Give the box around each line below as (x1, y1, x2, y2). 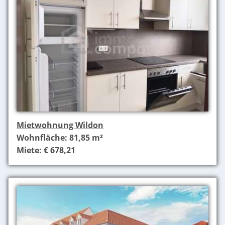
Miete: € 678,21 (17, 144, 76, 156)
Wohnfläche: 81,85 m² (17, 132, 103, 143)
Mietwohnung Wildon (17, 119, 104, 131)
